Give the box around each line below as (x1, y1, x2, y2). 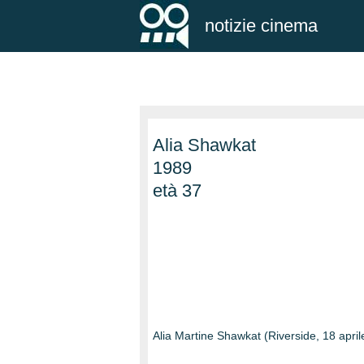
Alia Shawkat (153, 135, 256, 155)
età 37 (153, 180, 201, 201)
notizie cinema (205, 15, 318, 36)
